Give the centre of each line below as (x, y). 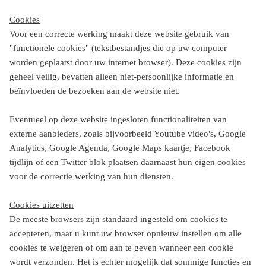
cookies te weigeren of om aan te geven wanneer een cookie (121, 248)
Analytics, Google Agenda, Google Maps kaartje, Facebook (120, 148)
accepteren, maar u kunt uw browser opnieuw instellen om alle (126, 233)
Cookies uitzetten (42, 205)
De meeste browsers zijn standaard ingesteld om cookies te (118, 219)
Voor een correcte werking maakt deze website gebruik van (119, 34)
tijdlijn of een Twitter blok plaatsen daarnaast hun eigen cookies (128, 162)
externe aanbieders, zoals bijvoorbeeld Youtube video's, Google (128, 134)
